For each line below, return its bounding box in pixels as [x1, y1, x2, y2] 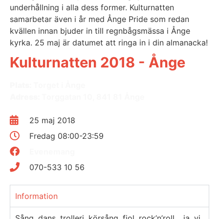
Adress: [10, 92, 42, 102]
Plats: [10, 80, 33, 90]
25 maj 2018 [29, 115, 75, 126]
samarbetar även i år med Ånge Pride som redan [10, 14, 189, 24]
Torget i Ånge [33, 80, 86, 90]
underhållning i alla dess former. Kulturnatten [10, 2, 174, 12]
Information [15, 191, 58, 201]
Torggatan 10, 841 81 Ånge [42, 92, 145, 102]
